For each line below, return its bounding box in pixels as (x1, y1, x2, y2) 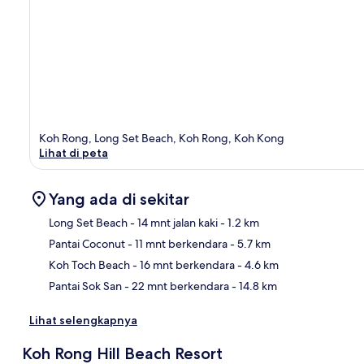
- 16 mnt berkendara (130, 257, 235, 272)
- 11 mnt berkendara (125, 236, 227, 251)
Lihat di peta (39, 145, 108, 160)
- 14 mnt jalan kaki (128, 214, 218, 230)
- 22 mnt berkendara (122, 278, 229, 293)
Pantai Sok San (49, 278, 122, 293)
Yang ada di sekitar (49, 188, 189, 209)
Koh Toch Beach (49, 257, 130, 272)
